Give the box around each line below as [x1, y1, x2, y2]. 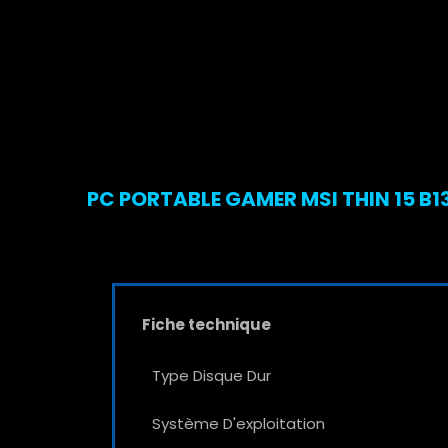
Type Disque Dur [152, 364, 271, 386]
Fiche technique [142, 313, 271, 335]
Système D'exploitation [152, 412, 325, 434]
